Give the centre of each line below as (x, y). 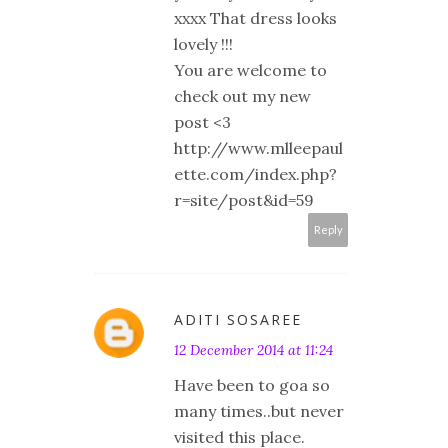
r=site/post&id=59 (244, 200)
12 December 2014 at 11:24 (253, 350)
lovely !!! (203, 44)
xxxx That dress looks (255, 18)
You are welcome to (250, 70)
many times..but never (259, 411)
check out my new (242, 96)
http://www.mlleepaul (258, 148)
